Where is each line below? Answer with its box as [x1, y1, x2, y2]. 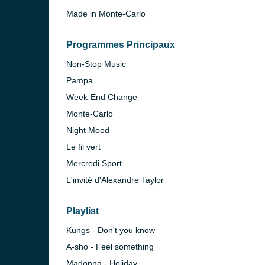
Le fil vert [66, 142, 101, 151]
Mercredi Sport [66, 159, 122, 168]
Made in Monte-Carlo [66, 9, 146, 18]
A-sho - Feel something [66, 242, 154, 251]
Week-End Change [66, 92, 137, 102]
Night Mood [66, 125, 109, 135]
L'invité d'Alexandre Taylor [66, 175, 164, 185]
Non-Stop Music [66, 59, 126, 69]
